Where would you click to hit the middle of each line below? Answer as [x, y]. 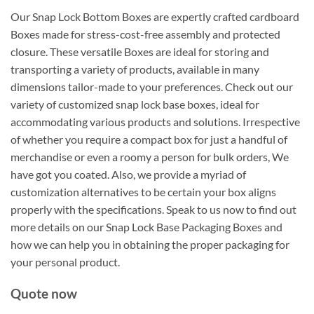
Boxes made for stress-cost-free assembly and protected [145, 34]
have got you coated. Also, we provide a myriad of [128, 175]
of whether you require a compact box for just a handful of [149, 139]
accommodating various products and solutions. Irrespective [155, 122]
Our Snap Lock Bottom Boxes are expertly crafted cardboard [155, 17]
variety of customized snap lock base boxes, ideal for [135, 104]
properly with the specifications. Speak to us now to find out [153, 210]
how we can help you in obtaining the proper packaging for [150, 245]
